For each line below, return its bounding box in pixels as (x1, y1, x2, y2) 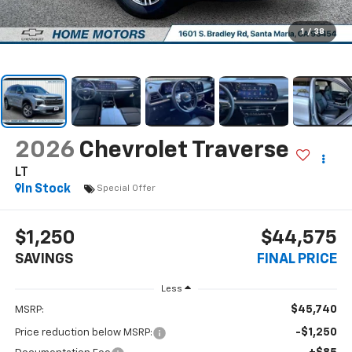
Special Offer (96, 184, 156, 194)
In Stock (20, 182, 71, 196)
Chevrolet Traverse (78, 138, 289, 163)
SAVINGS (14, 252, 73, 267)
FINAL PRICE (257, 252, 338, 267)
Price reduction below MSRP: (14, 328, 152, 339)
